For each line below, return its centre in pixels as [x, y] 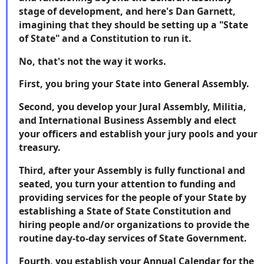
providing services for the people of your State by [133, 198]
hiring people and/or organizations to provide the [134, 225]
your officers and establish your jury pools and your [138, 134]
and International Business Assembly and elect [128, 121]
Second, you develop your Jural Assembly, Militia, [133, 107]
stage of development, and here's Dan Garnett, [127, 11]
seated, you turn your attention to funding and [127, 184]
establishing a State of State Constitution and [125, 211]
